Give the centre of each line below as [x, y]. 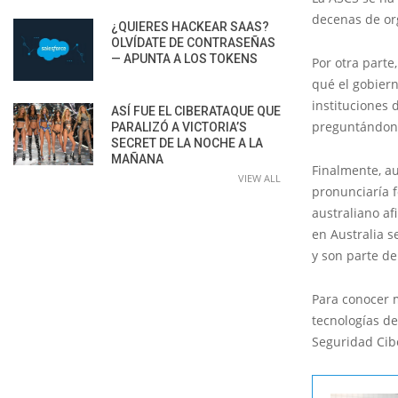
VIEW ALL [259, 178]
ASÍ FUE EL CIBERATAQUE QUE [196, 111]
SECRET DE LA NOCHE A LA [187, 143]
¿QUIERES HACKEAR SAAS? [190, 26]
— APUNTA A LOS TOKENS [184, 58]
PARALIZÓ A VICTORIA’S [179, 127]
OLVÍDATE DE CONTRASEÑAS [193, 42]
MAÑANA [137, 159]
